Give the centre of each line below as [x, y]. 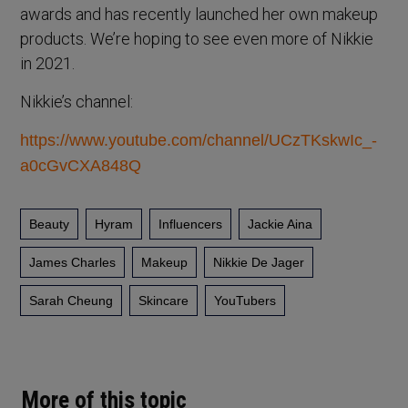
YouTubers [245, 300]
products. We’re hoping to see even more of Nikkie [197, 39]
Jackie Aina [280, 224]
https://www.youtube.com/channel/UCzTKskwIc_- [199, 141]
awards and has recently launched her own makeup [199, 15]
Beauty [50, 224]
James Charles [73, 262]
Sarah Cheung [71, 300]
